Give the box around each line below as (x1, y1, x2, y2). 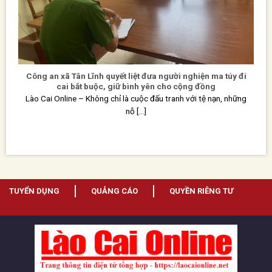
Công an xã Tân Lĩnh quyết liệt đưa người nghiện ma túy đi (25, 70, 246, 81)
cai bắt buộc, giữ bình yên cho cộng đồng (56, 81, 216, 91)
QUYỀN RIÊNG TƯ (169, 186, 233, 195)
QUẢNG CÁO (91, 186, 138, 195)
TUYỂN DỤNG (9, 186, 59, 195)
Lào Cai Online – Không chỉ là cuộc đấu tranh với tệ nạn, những (25, 93, 246, 104)
